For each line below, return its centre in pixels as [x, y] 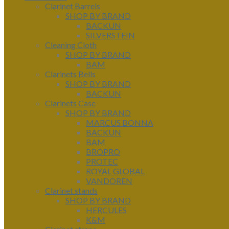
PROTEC [102, 161]
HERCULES [106, 210]
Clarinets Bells [70, 74]
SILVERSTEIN [110, 35]
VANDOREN [109, 181]
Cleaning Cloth [71, 45]
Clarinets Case [70, 103]
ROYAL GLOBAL [115, 171]
